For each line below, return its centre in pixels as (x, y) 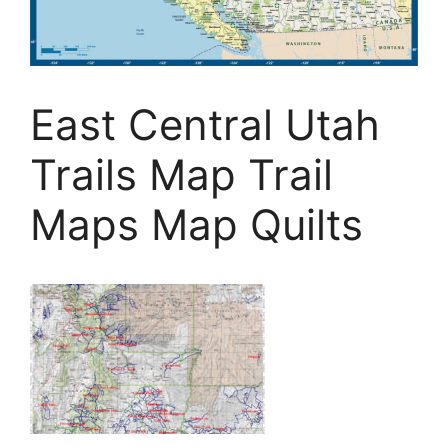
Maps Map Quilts (196, 224)
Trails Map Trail (181, 174)
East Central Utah (205, 124)
